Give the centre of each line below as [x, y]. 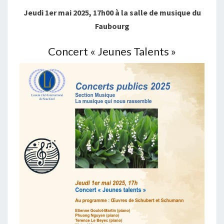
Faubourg [112, 26]
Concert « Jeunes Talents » [112, 51]
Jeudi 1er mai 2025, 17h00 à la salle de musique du [112, 12]
